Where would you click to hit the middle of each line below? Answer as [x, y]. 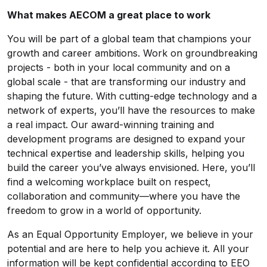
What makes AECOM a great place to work [109, 15]
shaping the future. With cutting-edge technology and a [132, 96]
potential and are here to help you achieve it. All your [128, 249]
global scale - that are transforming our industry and [126, 82]
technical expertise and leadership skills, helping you [126, 153]
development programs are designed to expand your [126, 139]
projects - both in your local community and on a [119, 67]
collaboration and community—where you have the [124, 196]
